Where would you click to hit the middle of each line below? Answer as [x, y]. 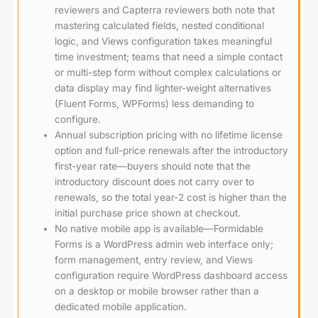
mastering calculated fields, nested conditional [160, 25]
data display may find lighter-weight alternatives [163, 88]
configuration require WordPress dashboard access [171, 275]
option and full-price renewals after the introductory [172, 150]
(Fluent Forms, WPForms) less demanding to [155, 103]
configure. [78, 119]
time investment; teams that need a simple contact [169, 56]
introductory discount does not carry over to [155, 181]
